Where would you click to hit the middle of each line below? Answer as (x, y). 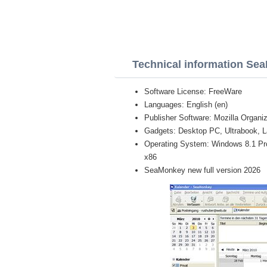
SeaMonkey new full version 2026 (202, 170)
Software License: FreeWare (193, 91)
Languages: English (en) (186, 105)
